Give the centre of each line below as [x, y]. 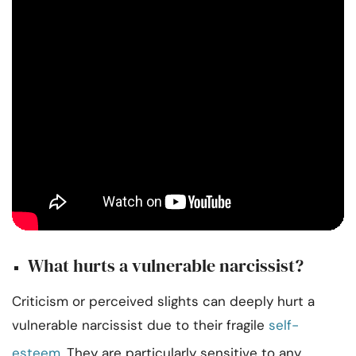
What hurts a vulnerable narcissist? [166, 266]
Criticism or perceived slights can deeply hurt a [163, 302]
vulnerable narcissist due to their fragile [140, 325]
